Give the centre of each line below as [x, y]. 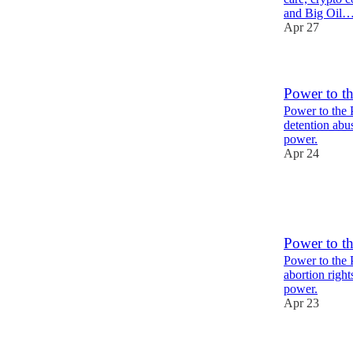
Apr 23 [301, 303]
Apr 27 [301, 27]
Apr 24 [301, 153]
